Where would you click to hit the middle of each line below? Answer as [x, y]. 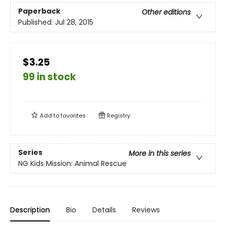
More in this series [160, 154]
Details [104, 210]
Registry [118, 116]
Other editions [166, 12]
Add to [49, 116]
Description [30, 210]
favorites [73, 116]
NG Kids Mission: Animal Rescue [72, 164]
